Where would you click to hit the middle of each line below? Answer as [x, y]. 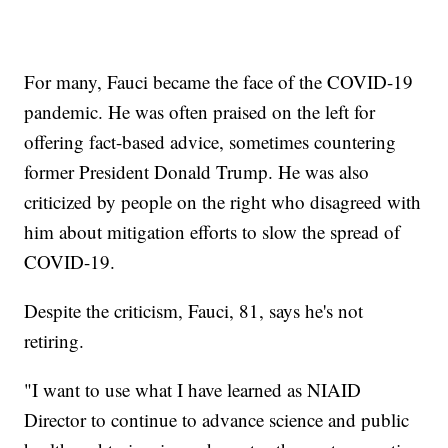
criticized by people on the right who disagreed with [223, 202]
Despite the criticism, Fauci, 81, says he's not [194, 311]
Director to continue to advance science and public [217, 420]
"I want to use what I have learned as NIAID [193, 390]
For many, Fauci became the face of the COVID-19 [219, 82]
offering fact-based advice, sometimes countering [210, 142]
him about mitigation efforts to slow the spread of [212, 232]
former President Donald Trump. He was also [197, 172]
